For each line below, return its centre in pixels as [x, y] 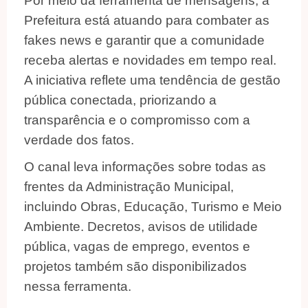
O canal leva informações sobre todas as [145, 167]
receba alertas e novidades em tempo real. [150, 60]
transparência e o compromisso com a [137, 120]
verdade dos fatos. [79, 140]
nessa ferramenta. [78, 287]
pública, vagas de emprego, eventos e [137, 247]
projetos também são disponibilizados [135, 267]
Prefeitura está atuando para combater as [147, 21]
